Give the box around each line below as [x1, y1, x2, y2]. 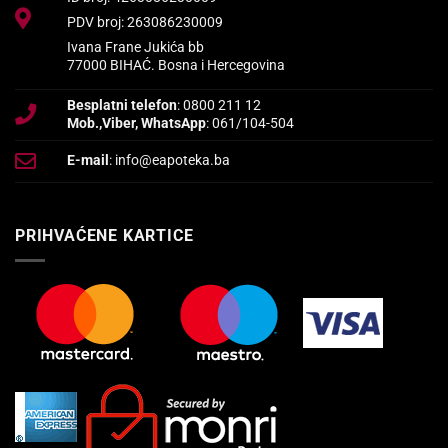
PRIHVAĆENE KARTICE [15, 226, 194, 246]
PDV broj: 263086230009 [67, 13, 224, 31]
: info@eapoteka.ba [109, 152, 231, 170]
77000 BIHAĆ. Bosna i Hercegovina [67, 56, 286, 74]
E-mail [67, 152, 110, 170]
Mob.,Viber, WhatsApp [67, 115, 207, 133]
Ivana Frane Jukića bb [67, 38, 205, 56]
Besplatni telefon [67, 97, 178, 115]
